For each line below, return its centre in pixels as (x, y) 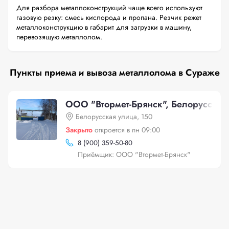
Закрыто (79, 130)
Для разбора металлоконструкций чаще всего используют (109, 8)
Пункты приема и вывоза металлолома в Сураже (114, 73)
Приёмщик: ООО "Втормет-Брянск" (134, 154)
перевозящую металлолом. (59, 37)
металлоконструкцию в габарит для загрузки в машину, (104, 27)
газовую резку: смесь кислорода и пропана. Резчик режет (109, 17)
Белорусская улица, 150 (114, 117)
